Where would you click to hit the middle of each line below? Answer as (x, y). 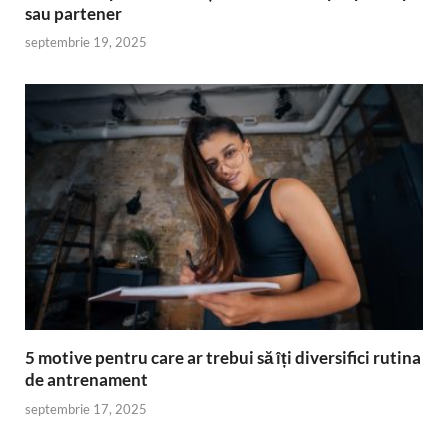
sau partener (73, 13)
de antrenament (86, 380)
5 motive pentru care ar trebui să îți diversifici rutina (223, 358)
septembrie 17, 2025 (86, 408)
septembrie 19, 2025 (86, 42)
